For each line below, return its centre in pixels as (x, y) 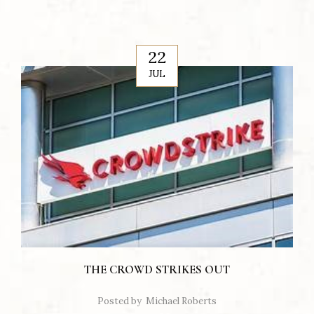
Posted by (120, 301)
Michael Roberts (181, 301)
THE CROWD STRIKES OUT (157, 270)
